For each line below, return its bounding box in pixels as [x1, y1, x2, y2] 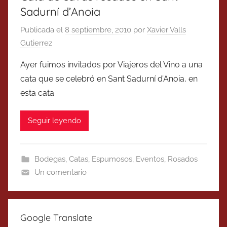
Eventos [135, 154, 164, 164]
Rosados [167, 154, 198, 164]
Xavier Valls [147, 25, 186, 34]
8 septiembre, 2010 [65, 25, 131, 34]
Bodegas [34, 154, 65, 164]
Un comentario [34, 167, 87, 177]
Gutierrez [20, 38, 52, 48]
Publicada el [20, 25, 65, 34]
